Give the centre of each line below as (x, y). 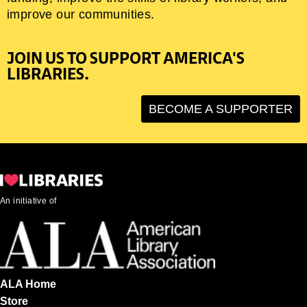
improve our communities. (81, 15)
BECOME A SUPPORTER (221, 109)
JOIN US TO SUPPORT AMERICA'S (126, 58)
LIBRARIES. (48, 74)
